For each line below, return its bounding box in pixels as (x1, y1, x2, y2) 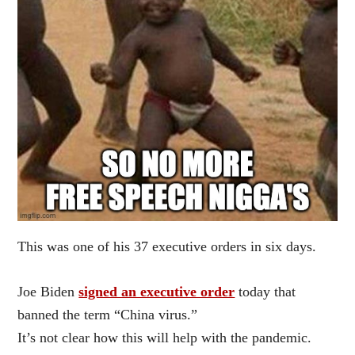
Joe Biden (17, 283, 79, 300)
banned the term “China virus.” (17, 306, 198, 323)
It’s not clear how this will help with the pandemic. (17, 329, 312, 345)
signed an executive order (78, 283, 235, 300)
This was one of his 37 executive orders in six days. (17, 238, 317, 254)
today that (235, 283, 296, 300)
